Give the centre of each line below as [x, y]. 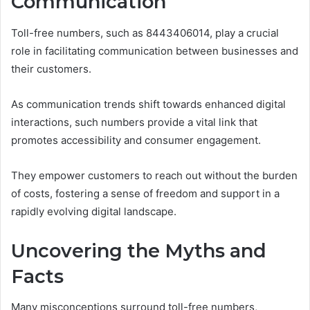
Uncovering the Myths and [139, 250]
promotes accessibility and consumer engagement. [136, 140]
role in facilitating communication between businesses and [155, 51]
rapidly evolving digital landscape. [94, 211]
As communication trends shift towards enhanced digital [148, 104]
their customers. [51, 69]
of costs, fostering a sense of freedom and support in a [145, 193]
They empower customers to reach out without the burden [154, 175]
